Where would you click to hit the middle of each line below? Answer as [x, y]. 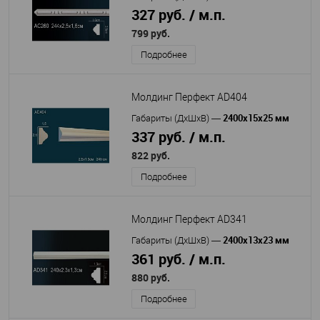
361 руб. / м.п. [179, 259]
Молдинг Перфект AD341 [189, 220]
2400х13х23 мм [256, 240]
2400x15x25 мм [256, 118]
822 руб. [151, 155]
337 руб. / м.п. [179, 137]
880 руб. [151, 277]
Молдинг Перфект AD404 [189, 97]
